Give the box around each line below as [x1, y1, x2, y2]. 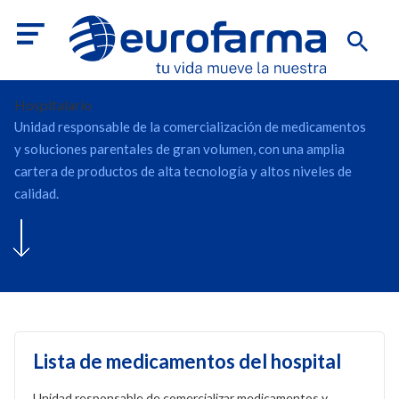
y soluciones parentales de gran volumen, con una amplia [14, 141, 345, 157]
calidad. [14, 185, 59, 201]
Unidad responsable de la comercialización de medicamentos [14, 118, 366, 134]
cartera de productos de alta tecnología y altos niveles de [14, 163, 352, 179]
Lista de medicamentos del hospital [33, 349, 341, 373]
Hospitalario [14, 96, 92, 113]
